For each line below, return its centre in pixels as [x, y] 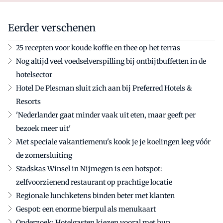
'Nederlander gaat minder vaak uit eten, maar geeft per [106, 115]
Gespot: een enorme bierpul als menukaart [86, 209]
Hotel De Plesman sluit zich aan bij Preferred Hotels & [104, 88]
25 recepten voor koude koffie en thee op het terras [98, 48]
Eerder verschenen [52, 27]
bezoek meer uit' [43, 128]
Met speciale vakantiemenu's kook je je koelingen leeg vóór [113, 142]
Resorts [28, 101]
